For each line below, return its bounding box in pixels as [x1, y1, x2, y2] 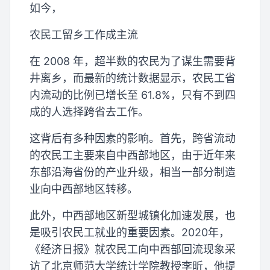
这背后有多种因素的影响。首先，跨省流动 [30, 132, 236, 145]
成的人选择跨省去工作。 [30, 105, 149, 119]
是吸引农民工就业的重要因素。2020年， [30, 226, 230, 239]
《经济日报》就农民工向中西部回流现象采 [30, 243, 236, 256]
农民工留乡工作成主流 [30, 28, 138, 42]
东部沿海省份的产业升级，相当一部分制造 [30, 166, 236, 179]
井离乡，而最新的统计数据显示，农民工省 [30, 72, 236, 85]
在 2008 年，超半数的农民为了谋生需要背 [30, 55, 236, 68]
